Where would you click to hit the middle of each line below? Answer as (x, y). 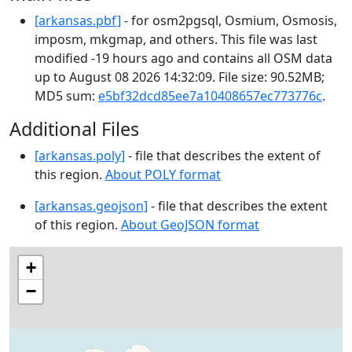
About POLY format (163, 174)
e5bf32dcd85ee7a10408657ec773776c (210, 96)
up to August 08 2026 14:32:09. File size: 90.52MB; (180, 77)
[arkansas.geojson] (91, 206)
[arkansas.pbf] (78, 20)
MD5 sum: (66, 96)
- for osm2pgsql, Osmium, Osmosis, (229, 20)
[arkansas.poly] (80, 156)
